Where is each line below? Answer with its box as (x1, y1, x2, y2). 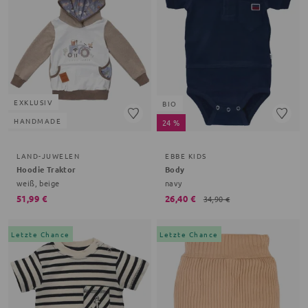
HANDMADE (14, 115, 61, 126)
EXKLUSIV (14, 96, 53, 107)
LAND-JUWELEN (16, 150, 80, 161)
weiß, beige (16, 177, 60, 188)
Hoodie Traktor (16, 163, 76, 175)
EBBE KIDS (165, 150, 207, 161)
